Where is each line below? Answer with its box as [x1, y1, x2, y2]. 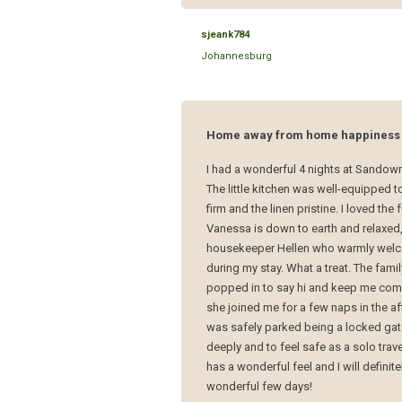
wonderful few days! [206, 379, 313, 393]
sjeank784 [201, 28, 250, 40]
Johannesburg [201, 49, 273, 62]
